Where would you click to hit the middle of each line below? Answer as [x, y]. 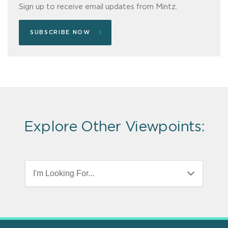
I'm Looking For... [64, 173]
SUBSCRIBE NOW [60, 32]
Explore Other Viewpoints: [114, 127]
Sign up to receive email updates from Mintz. [98, 7]
